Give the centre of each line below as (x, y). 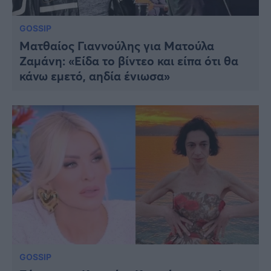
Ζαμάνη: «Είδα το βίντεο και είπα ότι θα (129, 61)
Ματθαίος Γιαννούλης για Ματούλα (117, 46)
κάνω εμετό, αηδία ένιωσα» (95, 76)
